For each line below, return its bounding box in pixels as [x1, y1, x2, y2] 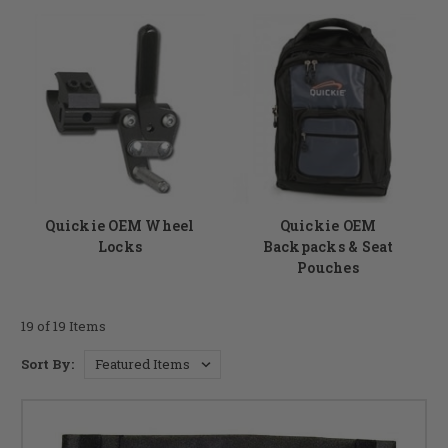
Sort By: [21, 354, 74, 373]
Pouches [297, 257, 359, 277]
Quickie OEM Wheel [45, 215, 195, 235]
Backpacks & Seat [262, 236, 394, 256]
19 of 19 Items [21, 316, 106, 335]
